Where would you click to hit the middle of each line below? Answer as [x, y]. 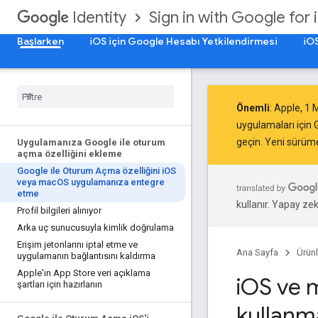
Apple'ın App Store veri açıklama [84, 273]
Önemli [253, 108]
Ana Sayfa [257, 252]
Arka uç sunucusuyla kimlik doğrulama [95, 227]
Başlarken [40, 41]
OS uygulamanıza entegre [111, 182]
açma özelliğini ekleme [70, 154]
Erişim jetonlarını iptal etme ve [77, 245]
